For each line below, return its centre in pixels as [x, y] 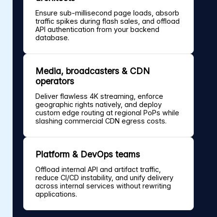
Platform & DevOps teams [88, 155]
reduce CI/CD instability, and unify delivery [104, 178]
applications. [56, 194]
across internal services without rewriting [103, 186]
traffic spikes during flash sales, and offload [108, 21]
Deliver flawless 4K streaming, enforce [99, 96]
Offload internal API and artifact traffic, [98, 170]
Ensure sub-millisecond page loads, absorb [107, 13]
